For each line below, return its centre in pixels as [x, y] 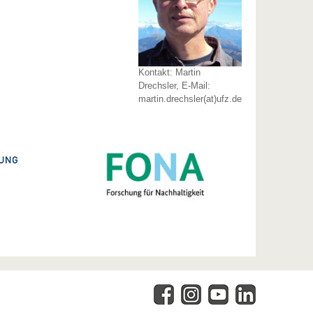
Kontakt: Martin [169, 73]
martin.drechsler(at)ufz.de [190, 99]
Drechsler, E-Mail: [174, 86]
